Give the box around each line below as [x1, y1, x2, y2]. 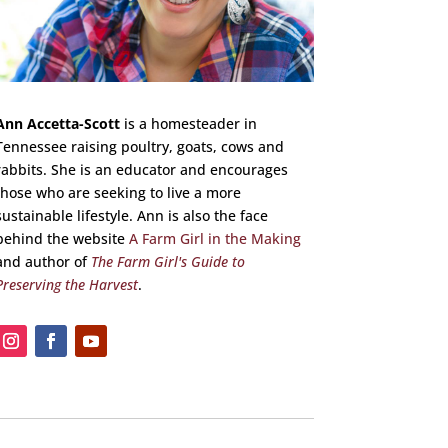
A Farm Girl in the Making [128, 228, 301, 248]
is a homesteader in [119, 113, 257, 133]
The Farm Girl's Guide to [90, 251, 245, 271]
